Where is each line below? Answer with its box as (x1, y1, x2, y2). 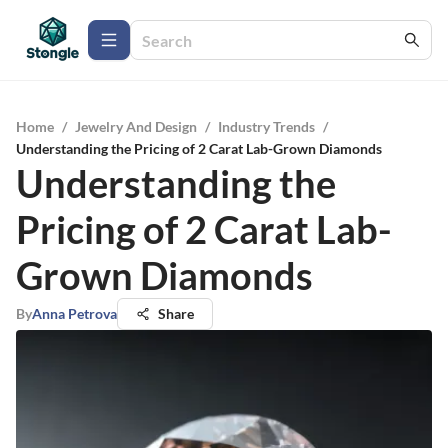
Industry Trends (218, 118, 315, 135)
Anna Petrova (32, 305, 117, 322)
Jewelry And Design (75, 118, 197, 135)
